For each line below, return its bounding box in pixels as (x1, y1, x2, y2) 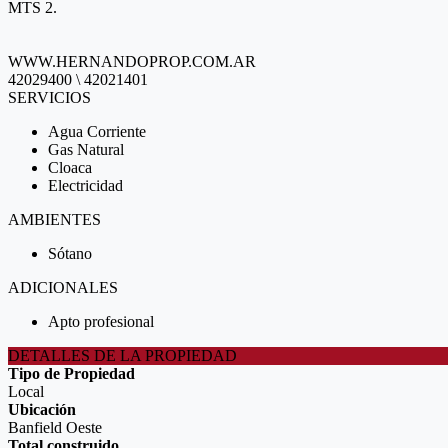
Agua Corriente (48, 123, 146, 140)
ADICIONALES (8, 279, 118, 296)
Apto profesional (48, 313, 154, 330)
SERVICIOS (8, 89, 91, 106)
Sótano (48, 245, 92, 262)
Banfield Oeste (8, 419, 102, 436)
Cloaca (48, 159, 92, 176)
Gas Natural (48, 141, 124, 158)
